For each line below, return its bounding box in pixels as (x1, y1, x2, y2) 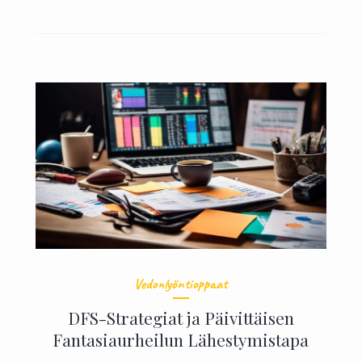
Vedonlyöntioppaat (134, 275, 228, 293)
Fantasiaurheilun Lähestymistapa (53, 328, 309, 351)
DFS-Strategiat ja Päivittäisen (67, 306, 294, 330)
